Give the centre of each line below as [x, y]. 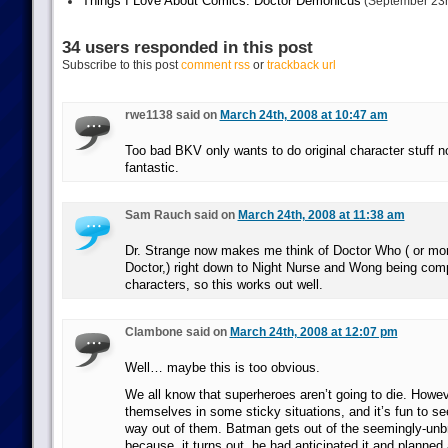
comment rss [215, 65]
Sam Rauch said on [181, 215]
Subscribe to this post [121, 65]
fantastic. [151, 167]
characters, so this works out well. [223, 284]
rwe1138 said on [172, 115]
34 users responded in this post [187, 47]
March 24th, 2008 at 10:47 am [303, 115]
